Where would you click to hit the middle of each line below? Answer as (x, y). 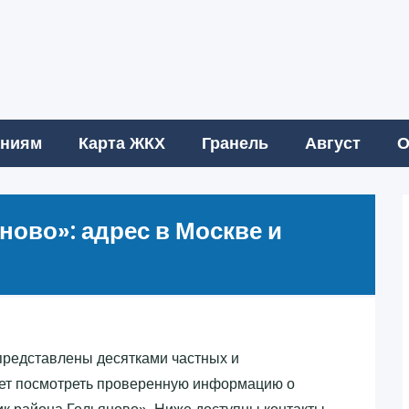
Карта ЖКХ (122, 143)
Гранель (235, 143)
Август (333, 143)
